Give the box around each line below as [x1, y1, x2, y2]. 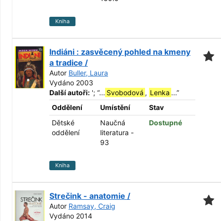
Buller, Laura [69, 69, 108, 77]
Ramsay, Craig [69, 202, 115, 210]
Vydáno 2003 [49, 78, 93, 87]
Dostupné [149, 118, 182, 127]
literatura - [100, 128, 134, 137]
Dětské [52, 118, 74, 127]
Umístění [100, 103, 130, 111]
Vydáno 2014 [49, 212, 92, 220]
